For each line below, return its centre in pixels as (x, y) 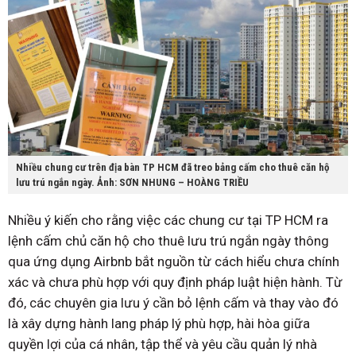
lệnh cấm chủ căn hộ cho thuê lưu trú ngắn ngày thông (168, 241)
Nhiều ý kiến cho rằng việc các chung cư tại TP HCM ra (168, 221)
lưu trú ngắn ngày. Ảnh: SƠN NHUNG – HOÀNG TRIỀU (132, 183)
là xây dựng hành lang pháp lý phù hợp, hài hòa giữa (159, 324)
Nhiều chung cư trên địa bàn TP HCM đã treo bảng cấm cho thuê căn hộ (172, 168)
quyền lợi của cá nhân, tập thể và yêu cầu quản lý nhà (163, 344)
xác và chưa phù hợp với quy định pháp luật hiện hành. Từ (175, 282)
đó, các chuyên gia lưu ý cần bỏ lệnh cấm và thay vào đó (173, 303)
